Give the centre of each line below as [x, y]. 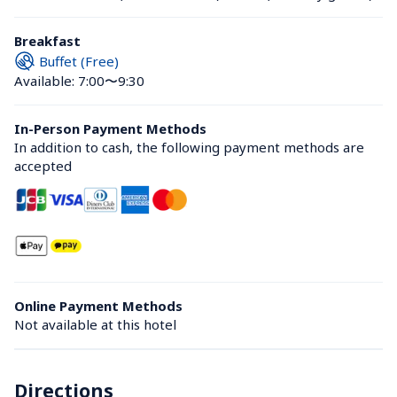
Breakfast [47, 41]
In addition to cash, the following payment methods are [189, 147]
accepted [43, 166]
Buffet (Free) [79, 61]
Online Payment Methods [98, 306]
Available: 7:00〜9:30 [79, 81]
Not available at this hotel [95, 324]
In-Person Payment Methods [110, 128]
